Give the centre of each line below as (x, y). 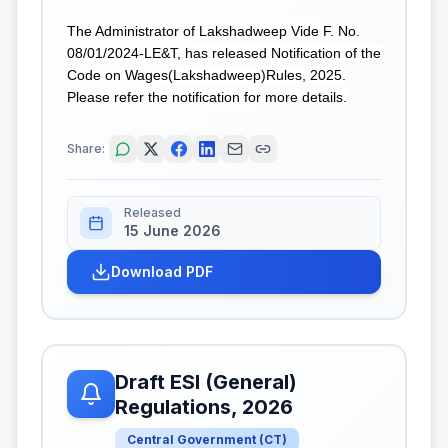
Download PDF (162, 271)
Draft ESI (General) (206, 381)
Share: (86, 148)
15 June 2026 (172, 230)
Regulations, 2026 (204, 406)
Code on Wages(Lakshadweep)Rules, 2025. (206, 75)
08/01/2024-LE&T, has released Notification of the (224, 53)
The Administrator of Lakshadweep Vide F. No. (213, 31)
